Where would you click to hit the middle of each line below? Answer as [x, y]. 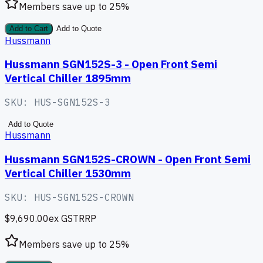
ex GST [64, 218]
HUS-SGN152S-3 [72, 102]
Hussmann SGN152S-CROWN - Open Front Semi [128, 159]
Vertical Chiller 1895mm [68, 78]
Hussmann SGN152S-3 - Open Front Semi [111, 64]
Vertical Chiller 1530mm [68, 173]
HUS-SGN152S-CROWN [84, 197]
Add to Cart [29, 28]
